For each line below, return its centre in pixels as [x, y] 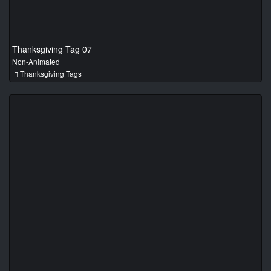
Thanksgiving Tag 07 [52, 49]
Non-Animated [36, 61]
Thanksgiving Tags [50, 73]
